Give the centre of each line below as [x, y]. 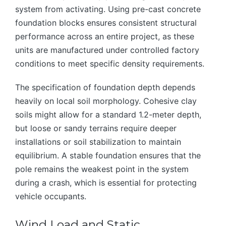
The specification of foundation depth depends [105, 87]
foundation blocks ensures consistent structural [106, 22]
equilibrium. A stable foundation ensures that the [108, 155]
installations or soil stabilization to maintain [98, 142]
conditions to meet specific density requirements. [110, 63]
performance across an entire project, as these [105, 36]
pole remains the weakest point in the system [102, 169]
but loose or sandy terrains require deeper [96, 128]
